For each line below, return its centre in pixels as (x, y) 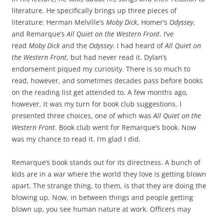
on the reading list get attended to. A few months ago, (100, 92)
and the (75, 45)
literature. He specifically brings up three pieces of (94, 10)
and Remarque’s (39, 34)
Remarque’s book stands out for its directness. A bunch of (106, 162)
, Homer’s (153, 22)
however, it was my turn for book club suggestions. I (97, 104)
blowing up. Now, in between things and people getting (102, 197)
